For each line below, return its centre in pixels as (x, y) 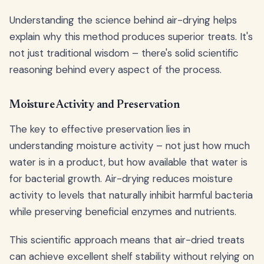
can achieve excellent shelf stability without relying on (132, 256)
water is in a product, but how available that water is (128, 162)
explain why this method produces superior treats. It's (131, 36)
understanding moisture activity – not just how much (130, 145)
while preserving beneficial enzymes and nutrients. (123, 211)
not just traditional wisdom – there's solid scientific (124, 53)
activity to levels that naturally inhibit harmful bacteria (131, 195)
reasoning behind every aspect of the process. (115, 69)
